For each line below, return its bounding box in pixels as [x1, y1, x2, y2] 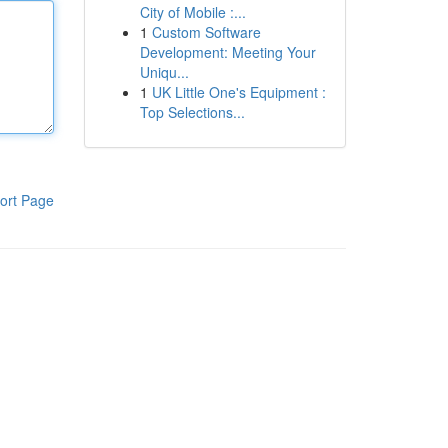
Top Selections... [139, 102, 245, 122]
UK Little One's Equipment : [151, 82, 326, 102]
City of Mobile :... [139, 2, 246, 22]
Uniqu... [139, 62, 189, 82]
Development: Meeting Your [139, 42, 316, 62]
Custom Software [151, 22, 261, 42]
